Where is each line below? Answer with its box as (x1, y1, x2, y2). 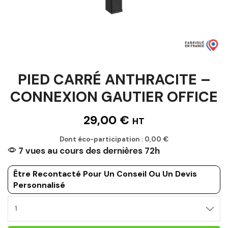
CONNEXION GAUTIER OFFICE (10, 87, 218, 106)
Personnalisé (13, 179, 65, 190)
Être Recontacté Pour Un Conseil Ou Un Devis (13, 168, 197, 179)
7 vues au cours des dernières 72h (16, 145, 160, 156)
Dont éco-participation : (60, 134, 145, 144)
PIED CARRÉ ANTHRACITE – (17, 70, 211, 89)
